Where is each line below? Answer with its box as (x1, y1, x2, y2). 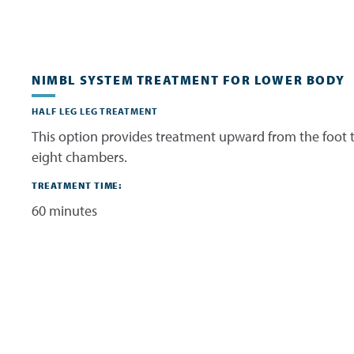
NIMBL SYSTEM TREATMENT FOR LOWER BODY (32, 71, 348, 88)
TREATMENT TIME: (32, 179, 122, 191)
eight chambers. (32, 147, 127, 166)
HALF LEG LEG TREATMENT (32, 104, 159, 117)
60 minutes (32, 201, 97, 220)
